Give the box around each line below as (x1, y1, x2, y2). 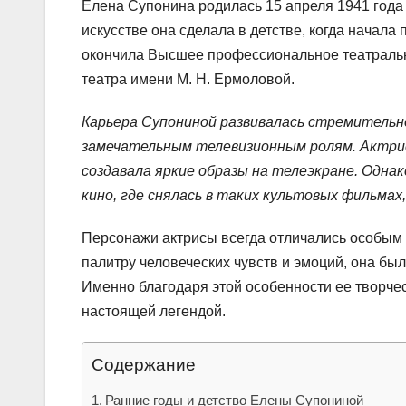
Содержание (92, 354, 196, 374)
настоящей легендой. (82, 303, 226, 319)
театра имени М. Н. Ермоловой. (82, 71, 295, 87)
